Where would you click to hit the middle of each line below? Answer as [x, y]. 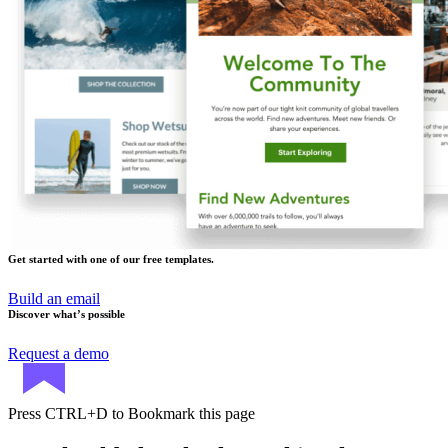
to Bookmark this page [181, 413]
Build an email [54, 299]
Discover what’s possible [66, 314]
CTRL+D [76, 413]
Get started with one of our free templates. [111, 259]
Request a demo [58, 353]
